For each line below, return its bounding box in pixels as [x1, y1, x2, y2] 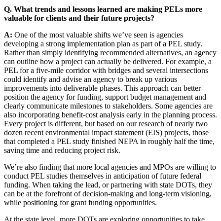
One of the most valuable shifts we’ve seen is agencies [12, 30, 183, 39]
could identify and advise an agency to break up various [4, 74, 177, 83]
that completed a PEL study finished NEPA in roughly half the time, [4, 137, 215, 146]
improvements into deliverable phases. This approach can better [4, 83, 201, 92]
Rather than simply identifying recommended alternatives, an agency [4, 48, 217, 57]
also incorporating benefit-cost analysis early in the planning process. [4, 110, 217, 119]
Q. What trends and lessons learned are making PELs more [4, 4, 202, 13]
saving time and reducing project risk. [4, 146, 120, 154]
